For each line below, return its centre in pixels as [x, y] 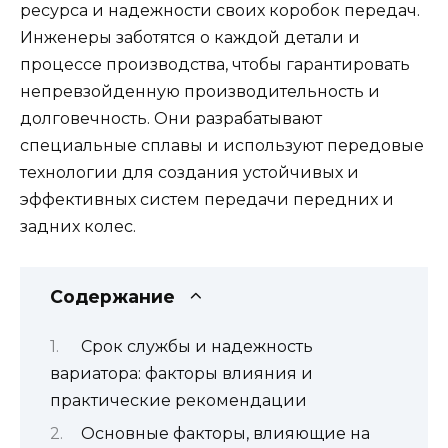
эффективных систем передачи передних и [207, 200]
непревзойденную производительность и [200, 92]
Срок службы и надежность [196, 346]
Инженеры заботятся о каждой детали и [190, 38]
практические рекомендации [178, 400]
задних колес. [78, 227]
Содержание [112, 297]
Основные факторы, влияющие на [225, 434]
